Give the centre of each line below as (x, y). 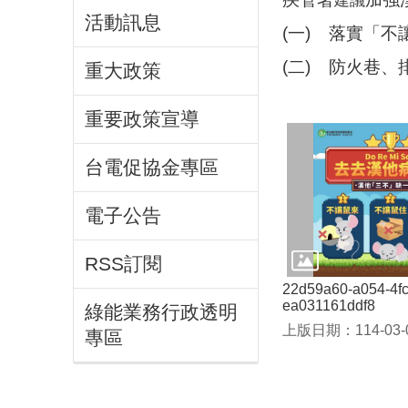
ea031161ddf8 (329, 306)
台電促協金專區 (152, 167)
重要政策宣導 (142, 119)
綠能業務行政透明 (161, 312)
